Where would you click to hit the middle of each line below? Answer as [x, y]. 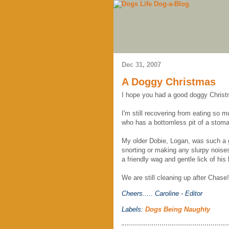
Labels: [133, 209]
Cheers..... [138, 193]
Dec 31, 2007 [141, 65]
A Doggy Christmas [169, 82]
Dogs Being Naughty [178, 209]
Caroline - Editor [179, 193]
